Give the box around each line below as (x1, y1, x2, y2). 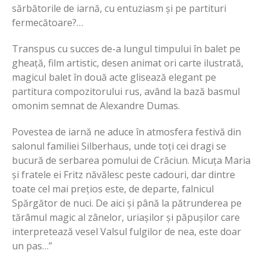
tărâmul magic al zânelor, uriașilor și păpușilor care (12, 211, 240, 224)
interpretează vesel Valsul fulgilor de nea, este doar (12, 225, 241, 239)
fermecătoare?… (12, 16, 83, 30)
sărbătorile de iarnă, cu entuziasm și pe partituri (12, 2, 226, 15)
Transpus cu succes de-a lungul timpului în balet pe (12, 42, 240, 56)
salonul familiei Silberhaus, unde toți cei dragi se (12, 140, 226, 153)
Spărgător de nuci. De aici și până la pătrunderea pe (12, 197, 242, 210)
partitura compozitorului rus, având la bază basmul (12, 85, 240, 99)
